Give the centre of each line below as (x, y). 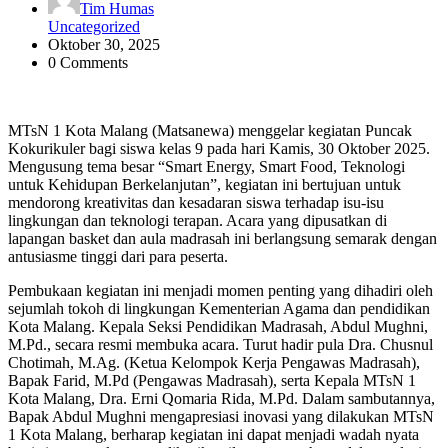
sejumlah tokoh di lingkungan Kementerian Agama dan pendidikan (219, 308)
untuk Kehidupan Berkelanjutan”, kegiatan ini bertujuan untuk (204, 184)
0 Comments (88, 62)
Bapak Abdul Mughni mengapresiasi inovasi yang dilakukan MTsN (221, 416)
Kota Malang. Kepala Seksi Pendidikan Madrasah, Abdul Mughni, (218, 326)
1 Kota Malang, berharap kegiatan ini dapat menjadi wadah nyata (213, 434)
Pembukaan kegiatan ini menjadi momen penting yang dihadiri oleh (220, 290)
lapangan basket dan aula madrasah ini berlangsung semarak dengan (222, 238)
